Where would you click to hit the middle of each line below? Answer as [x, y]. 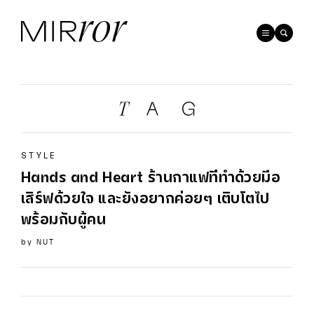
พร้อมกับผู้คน [63, 221]
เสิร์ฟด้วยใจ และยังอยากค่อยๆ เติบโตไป [145, 200]
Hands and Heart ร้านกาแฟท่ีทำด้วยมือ [151, 179]
